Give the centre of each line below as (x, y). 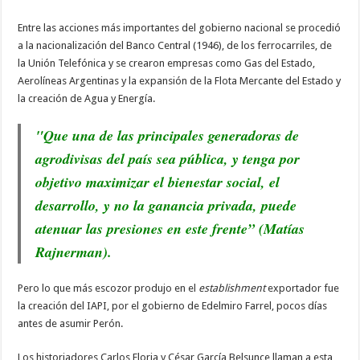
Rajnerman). (74, 252)
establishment (232, 288)
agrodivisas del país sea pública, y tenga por (168, 158)
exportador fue (303, 288)
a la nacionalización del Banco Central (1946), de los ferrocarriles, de (175, 45)
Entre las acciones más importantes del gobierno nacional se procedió (180, 27)
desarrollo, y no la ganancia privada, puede (166, 205)
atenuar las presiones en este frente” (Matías (170, 228)
